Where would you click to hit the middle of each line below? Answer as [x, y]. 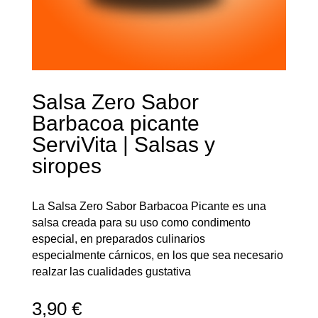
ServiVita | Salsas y [123, 144]
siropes [66, 165]
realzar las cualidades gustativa [111, 271]
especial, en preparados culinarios [118, 238]
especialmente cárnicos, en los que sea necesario [157, 255]
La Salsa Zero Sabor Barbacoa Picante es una [149, 206]
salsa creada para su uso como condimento [141, 222]
